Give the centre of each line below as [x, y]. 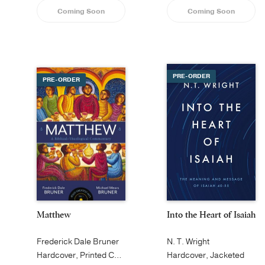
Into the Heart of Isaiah [211, 214]
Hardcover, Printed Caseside [118, 255]
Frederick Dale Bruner [78, 242]
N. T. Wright [188, 242]
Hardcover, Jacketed [206, 255]
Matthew [54, 214]
